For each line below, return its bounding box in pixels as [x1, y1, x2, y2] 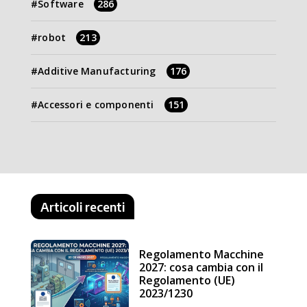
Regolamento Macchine [139, 247, 265, 262]
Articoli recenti [40, 199, 125, 215]
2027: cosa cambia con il [139, 260, 264, 275]
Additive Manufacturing [38, 64, 156, 78]
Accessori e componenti [38, 98, 154, 112]
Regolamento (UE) [139, 273, 236, 288]
